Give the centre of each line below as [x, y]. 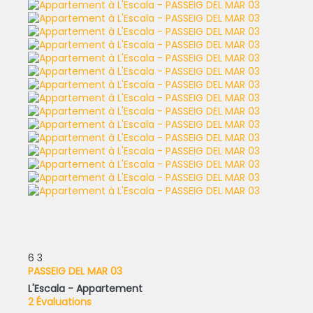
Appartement [109, 288]
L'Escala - [52, 288]
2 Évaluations [60, 301]
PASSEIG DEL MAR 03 [75, 271]
